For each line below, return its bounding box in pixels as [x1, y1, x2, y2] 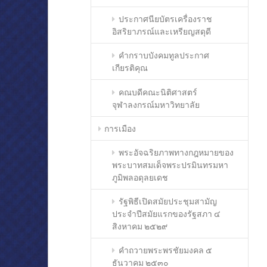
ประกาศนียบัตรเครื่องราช [118, 14, 212, 24]
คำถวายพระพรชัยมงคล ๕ [118, 245, 212, 256]
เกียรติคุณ [112, 63, 148, 73]
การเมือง [104, 123, 136, 133]
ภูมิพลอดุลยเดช [112, 172, 169, 182]
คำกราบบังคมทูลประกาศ [118, 50, 209, 61]
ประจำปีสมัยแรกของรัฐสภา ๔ [112, 209, 221, 219]
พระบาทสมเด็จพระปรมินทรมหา [112, 159, 229, 170]
